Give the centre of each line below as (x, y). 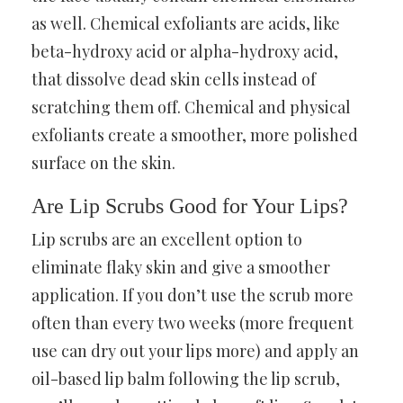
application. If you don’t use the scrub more (193, 295)
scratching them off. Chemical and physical (191, 107)
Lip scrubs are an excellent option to (167, 239)
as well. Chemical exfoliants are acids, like (186, 23)
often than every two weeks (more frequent (193, 322)
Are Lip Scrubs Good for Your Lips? (190, 206)
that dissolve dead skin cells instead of (174, 79)
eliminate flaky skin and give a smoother (181, 267)
